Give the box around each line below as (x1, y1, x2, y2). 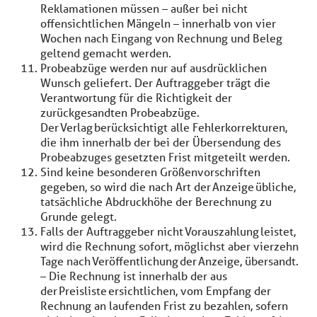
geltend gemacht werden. (40, 45, 174, 60)
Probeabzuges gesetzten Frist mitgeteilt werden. (40, 149, 293, 164)
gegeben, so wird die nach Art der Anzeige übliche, (40, 179, 296, 194)
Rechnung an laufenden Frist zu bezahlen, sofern (40, 298, 288, 313)
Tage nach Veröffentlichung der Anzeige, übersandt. (40, 253, 299, 268)
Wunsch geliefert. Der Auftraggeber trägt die (40, 75, 270, 90)
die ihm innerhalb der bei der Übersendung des (40, 134, 281, 149)
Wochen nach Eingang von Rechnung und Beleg (40, 30, 282, 45)
